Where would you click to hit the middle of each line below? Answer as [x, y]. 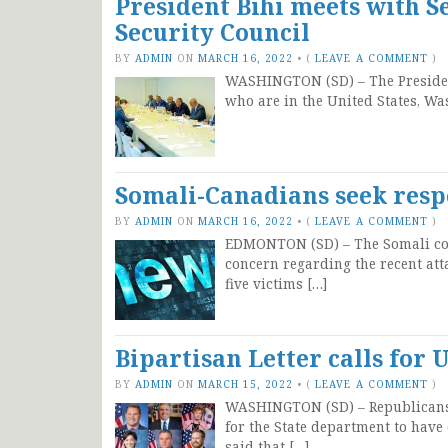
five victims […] [276, 283]
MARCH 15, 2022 [246, 383]
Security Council [212, 32]
